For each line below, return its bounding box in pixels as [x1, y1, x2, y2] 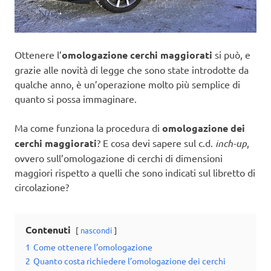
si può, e [215, 48, 250, 61]
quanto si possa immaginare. [15, 93, 137, 105]
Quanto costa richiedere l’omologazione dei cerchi [33, 255, 226, 267]
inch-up [215, 137, 247, 150]
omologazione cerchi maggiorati [62, 48, 215, 62]
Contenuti [25, 223, 71, 237]
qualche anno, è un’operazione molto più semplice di [15, 78, 240, 91]
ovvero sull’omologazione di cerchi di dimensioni [15, 152, 223, 165]
